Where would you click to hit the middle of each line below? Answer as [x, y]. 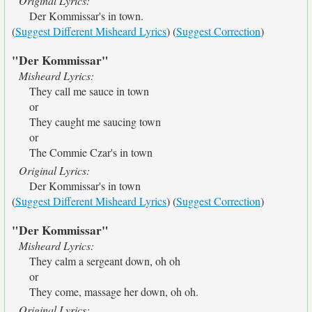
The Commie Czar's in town [91, 152]
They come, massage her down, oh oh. [114, 291]
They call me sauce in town [89, 91]
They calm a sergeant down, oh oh [105, 261]
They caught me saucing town [95, 122]
